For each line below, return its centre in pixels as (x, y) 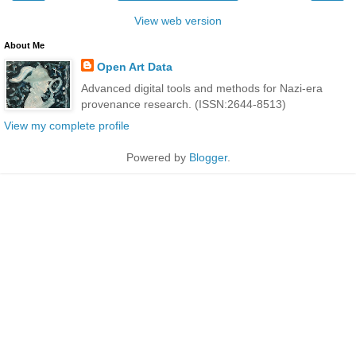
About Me (24, 45)
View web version (178, 20)
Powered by (157, 158)
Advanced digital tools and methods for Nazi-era (201, 88)
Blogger (208, 158)
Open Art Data (134, 66)
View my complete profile (67, 126)
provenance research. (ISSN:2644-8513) (183, 104)
